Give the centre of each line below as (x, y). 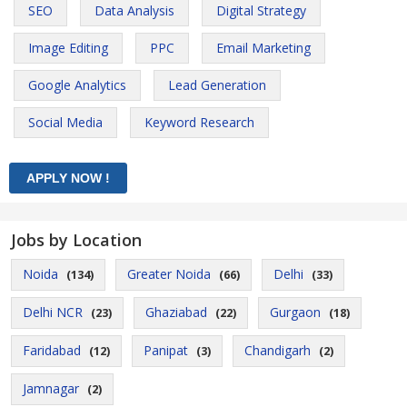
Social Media (65, 122)
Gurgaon (295, 312)
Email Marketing (263, 48)
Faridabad (52, 350)
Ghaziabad (176, 312)
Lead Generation (217, 85)
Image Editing (68, 48)
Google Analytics (77, 85)
